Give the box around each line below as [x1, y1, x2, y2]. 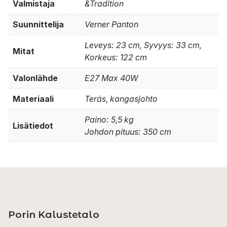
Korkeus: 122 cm [85, 52, 147, 63]
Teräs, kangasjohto [85, 94, 158, 104]
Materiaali [13, 94, 54, 104]
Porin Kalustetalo [8, 208, 99, 221]
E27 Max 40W [85, 73, 138, 84]
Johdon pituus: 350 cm [85, 127, 171, 137]
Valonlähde [13, 73, 58, 84]
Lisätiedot [13, 121, 53, 131]
